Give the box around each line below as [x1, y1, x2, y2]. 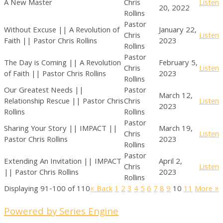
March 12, [159, 90, 193, 103]
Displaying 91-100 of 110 [4, 183, 90, 196]
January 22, [159, 24, 197, 37]
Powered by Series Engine [4, 205, 118, 221]
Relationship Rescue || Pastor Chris [4, 96, 123, 109]
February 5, [159, 57, 198, 70]
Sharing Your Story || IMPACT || [4, 123, 117, 136]
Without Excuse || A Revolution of [4, 24, 119, 37]
